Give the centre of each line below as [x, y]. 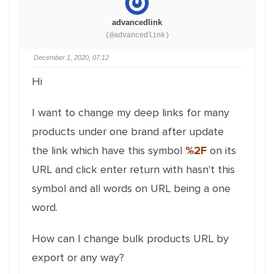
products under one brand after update [128, 131]
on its [221, 150]
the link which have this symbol [109, 150]
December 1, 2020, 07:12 [71, 57]
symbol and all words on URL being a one [131, 188]
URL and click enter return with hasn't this [133, 169]
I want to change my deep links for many [131, 113]
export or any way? [78, 257]
